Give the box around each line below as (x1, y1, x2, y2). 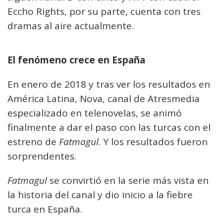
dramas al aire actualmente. (7, 19, 134, 32)
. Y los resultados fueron (99, 135, 208, 148)
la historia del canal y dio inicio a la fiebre (7, 188, 193, 201)
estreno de (7, 135, 59, 148)
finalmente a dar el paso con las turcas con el (7, 120, 211, 134)
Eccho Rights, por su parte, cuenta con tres (7, 4, 201, 18)
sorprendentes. (7, 149, 76, 163)
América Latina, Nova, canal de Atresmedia (7, 92, 200, 105)
